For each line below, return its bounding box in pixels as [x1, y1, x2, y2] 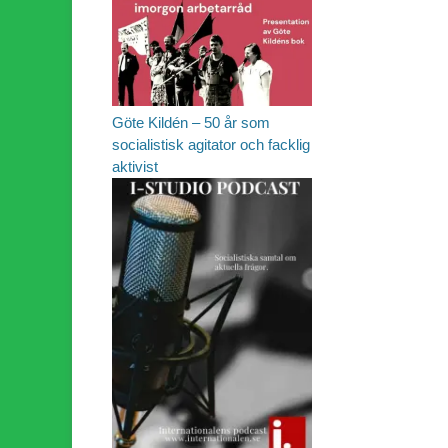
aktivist [112, 158, 158, 176]
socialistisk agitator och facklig [112, 136, 310, 154]
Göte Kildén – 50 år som [112, 114, 270, 132]
